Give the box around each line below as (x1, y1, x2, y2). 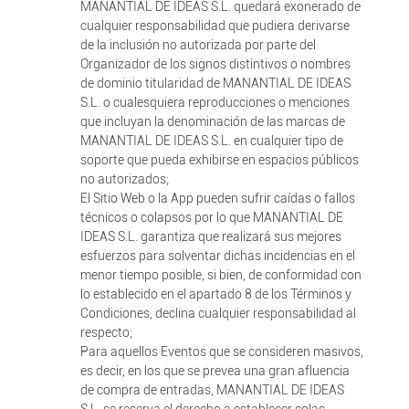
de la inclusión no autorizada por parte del (79, 37, 316, 52)
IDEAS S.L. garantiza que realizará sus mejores (79, 229, 341, 244)
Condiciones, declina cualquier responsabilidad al (79, 306, 356, 320)
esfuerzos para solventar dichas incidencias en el (79, 248, 355, 263)
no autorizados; (79, 172, 169, 186)
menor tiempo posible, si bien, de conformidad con (79, 267, 362, 282)
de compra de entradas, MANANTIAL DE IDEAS (79, 383, 344, 397)
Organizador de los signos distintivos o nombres (79, 57, 351, 71)
